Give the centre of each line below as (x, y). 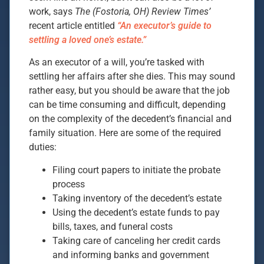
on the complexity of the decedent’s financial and (130, 119)
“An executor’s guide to (164, 25)
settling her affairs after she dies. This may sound (132, 77)
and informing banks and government (131, 255)
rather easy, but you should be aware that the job (129, 91)
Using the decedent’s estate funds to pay (136, 212)
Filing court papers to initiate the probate (136, 170)
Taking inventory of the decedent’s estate (137, 198)
